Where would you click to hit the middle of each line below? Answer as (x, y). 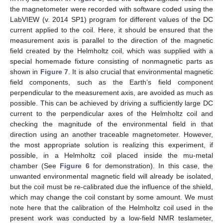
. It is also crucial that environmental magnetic (141, 71)
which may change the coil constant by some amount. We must (111, 197)
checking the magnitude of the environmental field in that (111, 124)
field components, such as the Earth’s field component (111, 82)
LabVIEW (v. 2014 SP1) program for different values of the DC (111, 19)
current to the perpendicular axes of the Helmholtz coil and (111, 113)
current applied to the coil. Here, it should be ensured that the (111, 30)
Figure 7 (54, 71)
